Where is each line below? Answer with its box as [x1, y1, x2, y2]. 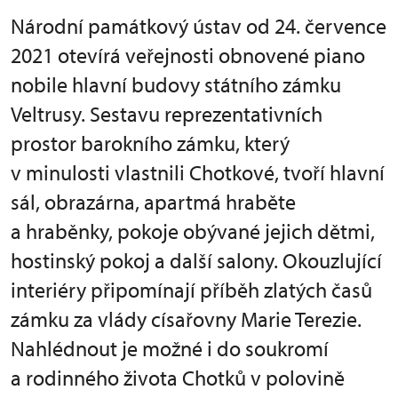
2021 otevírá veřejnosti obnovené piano [11, 41, 365, 68]
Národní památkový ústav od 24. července [11, 12, 386, 39]
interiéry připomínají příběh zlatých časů [11, 275, 372, 303]
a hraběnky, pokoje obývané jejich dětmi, [11, 217, 375, 244]
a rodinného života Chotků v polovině [11, 363, 345, 391]
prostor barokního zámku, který [11, 129, 290, 156]
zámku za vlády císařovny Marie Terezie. [11, 305, 362, 332]
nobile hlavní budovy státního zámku [11, 70, 341, 98]
